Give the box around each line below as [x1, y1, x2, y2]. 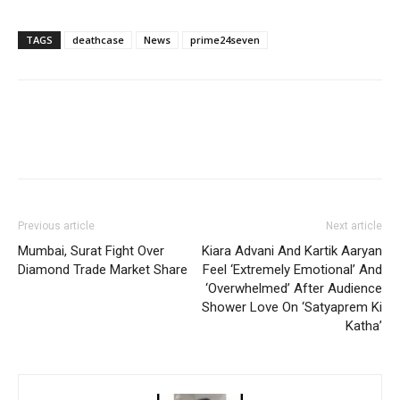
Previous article [18, 220, 95, 233]
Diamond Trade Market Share [18, 262, 187, 279]
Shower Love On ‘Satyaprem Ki [202, 299, 382, 316]
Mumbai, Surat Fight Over [18, 243, 164, 260]
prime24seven [190, 33, 260, 47]
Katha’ [346, 318, 382, 335]
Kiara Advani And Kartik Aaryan [202, 243, 382, 260]
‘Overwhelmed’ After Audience [205, 280, 382, 297]
